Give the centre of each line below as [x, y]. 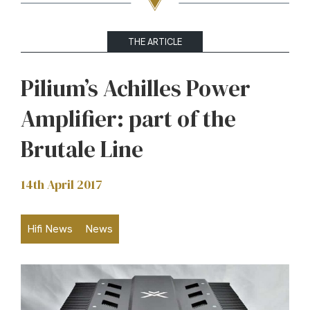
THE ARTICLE [155, 42]
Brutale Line [82, 149]
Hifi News [50, 229]
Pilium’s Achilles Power [136, 88]
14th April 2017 [62, 184]
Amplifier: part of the [128, 119]
